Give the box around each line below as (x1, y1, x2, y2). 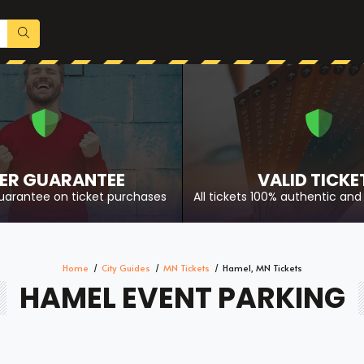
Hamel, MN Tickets (222, 262, 302, 275)
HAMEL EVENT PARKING (19, 278, 345, 318)
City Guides (101, 262, 150, 275)
